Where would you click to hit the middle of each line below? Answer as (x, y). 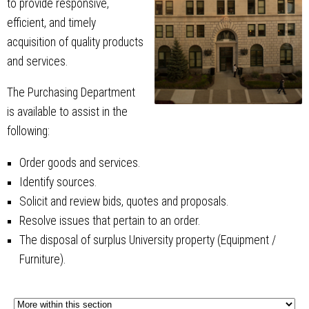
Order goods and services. (79, 162)
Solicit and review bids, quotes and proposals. (123, 201)
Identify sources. (58, 182)
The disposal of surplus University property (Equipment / (147, 240)
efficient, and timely (51, 22)
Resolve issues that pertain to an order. (109, 220)
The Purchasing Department (71, 93)
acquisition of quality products (75, 42)
